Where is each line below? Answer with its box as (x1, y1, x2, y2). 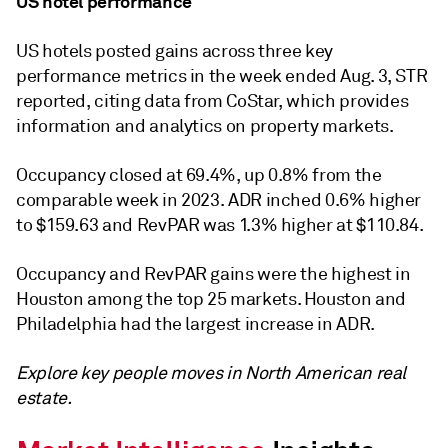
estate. (16, 386, 72, 409)
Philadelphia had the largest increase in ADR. (16, 312, 375, 335)
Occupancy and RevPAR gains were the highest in (16, 262, 411, 285)
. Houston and (296, 287, 406, 310)
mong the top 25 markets (96, 287, 297, 310)
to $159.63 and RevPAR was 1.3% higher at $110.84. (16, 213, 424, 236)
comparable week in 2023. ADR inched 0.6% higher (16, 188, 422, 211)
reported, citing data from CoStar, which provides (16, 89, 409, 112)
